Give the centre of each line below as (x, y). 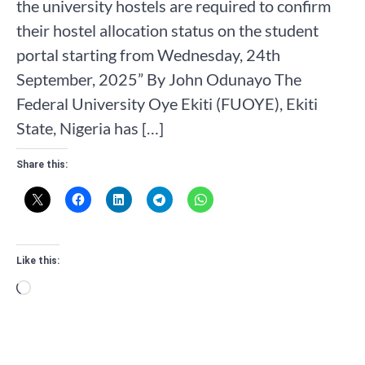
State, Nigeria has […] (90, 128)
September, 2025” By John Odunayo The (159, 79)
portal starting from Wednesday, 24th (148, 55)
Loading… (64, 288)
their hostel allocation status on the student (167, 31)
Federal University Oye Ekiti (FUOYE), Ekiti (167, 104)
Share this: (42, 165)
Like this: (38, 261)
